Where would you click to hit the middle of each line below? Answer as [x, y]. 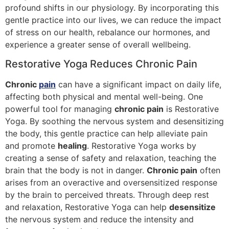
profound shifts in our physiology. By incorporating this [112, 7]
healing [72, 146]
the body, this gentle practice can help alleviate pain [106, 134]
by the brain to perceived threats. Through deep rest [107, 195]
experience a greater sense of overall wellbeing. [98, 44]
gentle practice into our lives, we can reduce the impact [113, 20]
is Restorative [191, 109]
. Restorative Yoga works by [142, 146]
